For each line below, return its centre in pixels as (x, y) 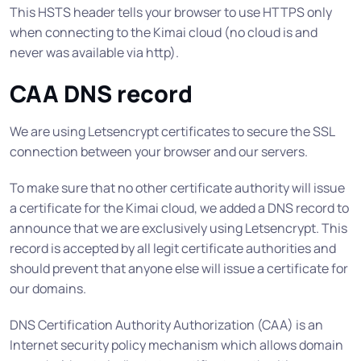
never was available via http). (94, 53)
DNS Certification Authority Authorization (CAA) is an (166, 325)
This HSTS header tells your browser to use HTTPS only (171, 12)
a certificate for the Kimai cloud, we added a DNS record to (179, 208)
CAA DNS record (101, 94)
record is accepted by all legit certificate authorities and (173, 249)
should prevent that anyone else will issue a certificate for (179, 269)
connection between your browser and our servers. (159, 152)
